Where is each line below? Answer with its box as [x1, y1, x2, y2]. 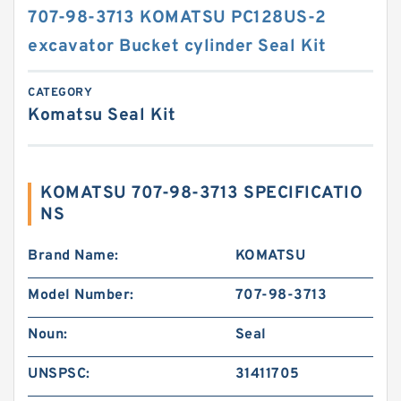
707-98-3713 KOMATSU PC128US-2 [28, 7, 327, 29]
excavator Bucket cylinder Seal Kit [28, 36, 326, 57]
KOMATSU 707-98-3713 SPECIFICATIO [40, 183, 363, 204]
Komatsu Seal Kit [28, 105, 175, 126]
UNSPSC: [28, 365, 90, 383]
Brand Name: [28, 247, 119, 265]
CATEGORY [28, 86, 92, 100]
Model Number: [28, 286, 134, 304]
